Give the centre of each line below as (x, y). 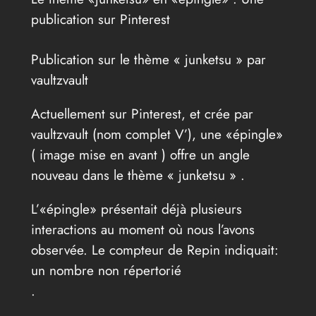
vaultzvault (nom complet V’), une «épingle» (157, 134)
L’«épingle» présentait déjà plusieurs (136, 209)
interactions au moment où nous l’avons (142, 230)
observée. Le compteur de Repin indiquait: (154, 250)
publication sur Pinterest (100, 19)
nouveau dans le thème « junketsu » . (138, 175)
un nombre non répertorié (106, 271)
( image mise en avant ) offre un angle (140, 155)
